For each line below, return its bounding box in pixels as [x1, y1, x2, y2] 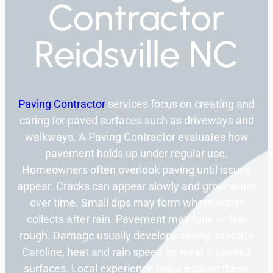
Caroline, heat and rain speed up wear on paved [22, 246, 251, 259]
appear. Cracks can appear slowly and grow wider [17, 180, 256, 193]
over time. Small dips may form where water [29, 196, 244, 210]
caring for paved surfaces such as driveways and [19, 114, 254, 127]
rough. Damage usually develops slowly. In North [19, 229, 254, 243]
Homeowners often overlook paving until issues [22, 163, 251, 177]
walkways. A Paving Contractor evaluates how [24, 130, 249, 144]
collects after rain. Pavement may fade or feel [26, 213, 247, 226]
